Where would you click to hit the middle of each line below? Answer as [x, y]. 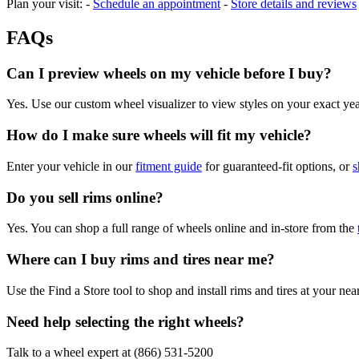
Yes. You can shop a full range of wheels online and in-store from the [182, 228]
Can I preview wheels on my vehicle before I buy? [169, 73]
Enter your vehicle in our [71, 166]
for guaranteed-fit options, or [277, 166]
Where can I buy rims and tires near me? [141, 260]
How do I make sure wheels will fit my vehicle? [159, 135]
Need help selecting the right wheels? [125, 321]
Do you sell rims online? [85, 197]
